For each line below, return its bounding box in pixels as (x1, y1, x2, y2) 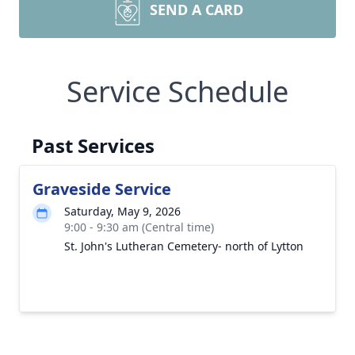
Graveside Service (32, 178, 171, 200)
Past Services (32, 132, 155, 158)
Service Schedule (67, 72, 288, 111)
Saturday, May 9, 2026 (64, 204, 181, 219)
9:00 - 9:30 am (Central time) (64, 219, 214, 235)
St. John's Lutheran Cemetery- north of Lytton (64, 239, 303, 254)
